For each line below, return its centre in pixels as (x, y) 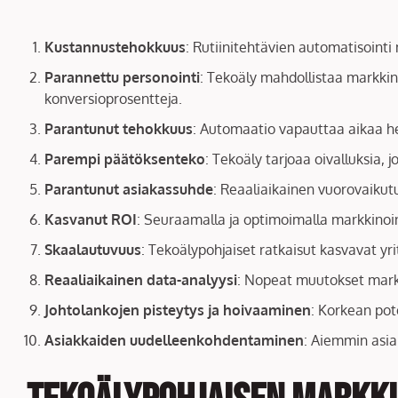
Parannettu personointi (122, 77)
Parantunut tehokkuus (119, 128)
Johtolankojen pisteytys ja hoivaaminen (178, 310)
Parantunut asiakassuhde (129, 189)
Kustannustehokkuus (115, 47)
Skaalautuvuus (93, 249)
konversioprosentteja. (113, 98)
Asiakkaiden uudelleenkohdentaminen (174, 340)
